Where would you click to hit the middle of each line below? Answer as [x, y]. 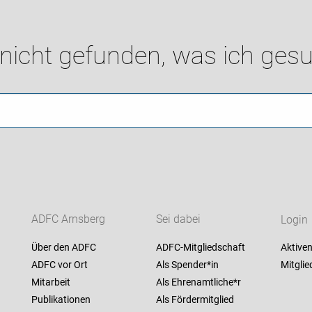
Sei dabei [178, 219]
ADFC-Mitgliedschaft [200, 248]
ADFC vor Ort [59, 265]
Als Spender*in [187, 265]
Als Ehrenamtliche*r [198, 282]
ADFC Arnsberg [68, 219]
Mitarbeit [50, 282]
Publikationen [61, 300]
